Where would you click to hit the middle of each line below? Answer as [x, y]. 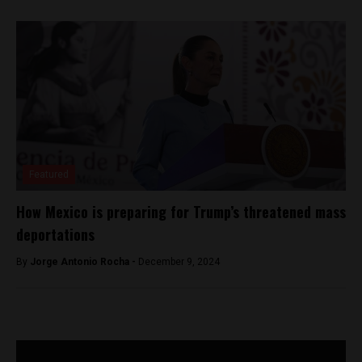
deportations [57, 234]
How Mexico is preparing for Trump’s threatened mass [181, 211]
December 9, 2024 [179, 261]
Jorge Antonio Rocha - [84, 261]
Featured [49, 174]
